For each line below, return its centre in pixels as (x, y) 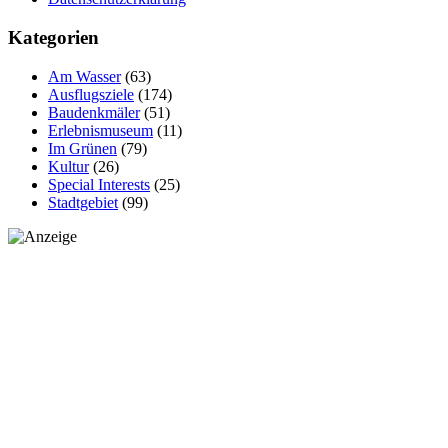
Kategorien (53, 38)
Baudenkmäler (94, 112)
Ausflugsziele (91, 94)
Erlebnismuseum (100, 130)
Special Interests (99, 184)
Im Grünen (82, 148)
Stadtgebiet (83, 202)
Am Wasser (84, 76)
